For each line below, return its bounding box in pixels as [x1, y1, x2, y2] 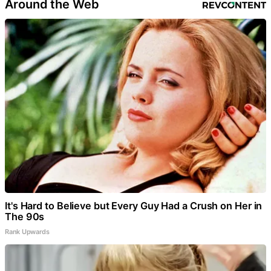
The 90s [5, 211, 45, 223]
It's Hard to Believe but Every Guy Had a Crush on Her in [5, 200, 263, 212]
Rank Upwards [5, 227, 50, 237]
